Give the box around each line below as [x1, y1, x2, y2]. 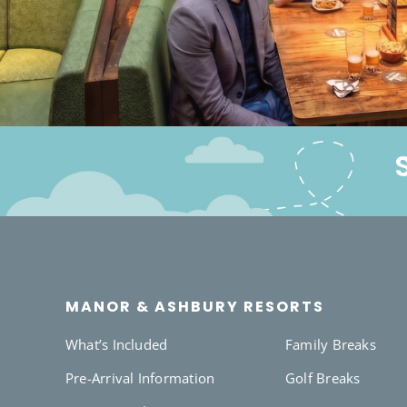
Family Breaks [285, 334, 376, 353]
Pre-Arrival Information [65, 368, 215, 387]
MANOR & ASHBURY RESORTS [65, 295, 324, 317]
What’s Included [65, 334, 168, 353]
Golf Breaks [285, 368, 361, 387]
